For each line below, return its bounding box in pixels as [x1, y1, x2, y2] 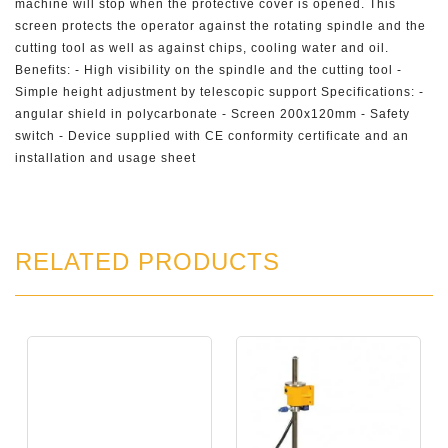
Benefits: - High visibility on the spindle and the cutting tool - [15, 63, 402, 77]
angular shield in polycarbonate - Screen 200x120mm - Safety [15, 107, 410, 121]
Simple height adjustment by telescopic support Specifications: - [15, 85, 424, 99]
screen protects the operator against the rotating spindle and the [15, 19, 426, 33]
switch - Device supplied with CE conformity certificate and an [15, 129, 409, 143]
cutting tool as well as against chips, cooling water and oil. [15, 41, 389, 55]
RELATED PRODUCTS [15, 248, 280, 275]
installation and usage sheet [15, 151, 196, 165]
